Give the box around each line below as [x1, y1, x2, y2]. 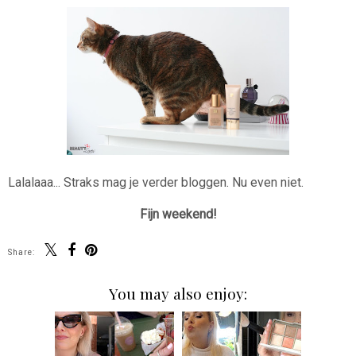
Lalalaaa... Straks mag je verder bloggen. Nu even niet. [8, 175, 304, 191]
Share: [8, 248, 35, 257]
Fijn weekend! [140, 207, 216, 222]
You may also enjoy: [109, 282, 247, 304]
